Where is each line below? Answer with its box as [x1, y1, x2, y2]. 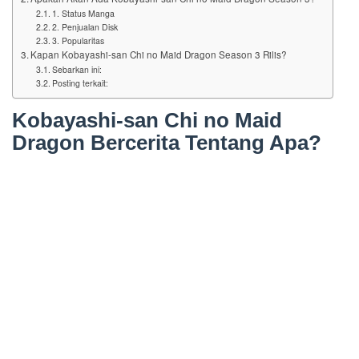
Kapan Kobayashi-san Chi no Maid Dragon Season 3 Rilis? [30, 48, 288, 62]
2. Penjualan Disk [51, 21, 118, 34]
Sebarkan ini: [51, 63, 102, 76]
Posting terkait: [51, 77, 108, 90]
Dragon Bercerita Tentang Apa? [12, 131, 321, 155]
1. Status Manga [51, 7, 115, 20]
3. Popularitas [51, 34, 104, 47]
